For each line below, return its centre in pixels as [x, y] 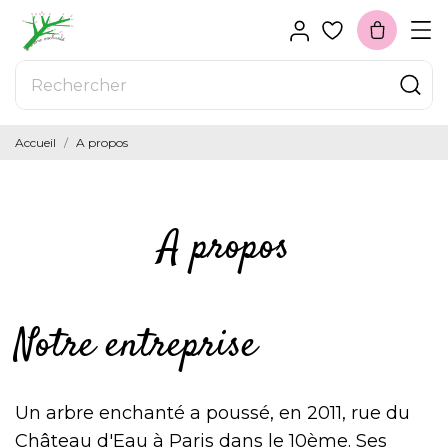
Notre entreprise [136, 346]
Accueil [35, 142]
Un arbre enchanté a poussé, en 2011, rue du [212, 413]
